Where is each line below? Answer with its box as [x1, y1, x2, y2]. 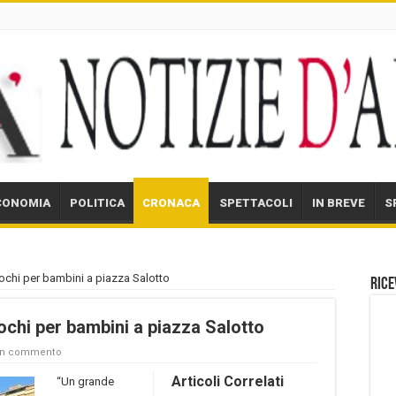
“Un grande [57, 374, 114, 388]
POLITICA [70, 195, 125, 209]
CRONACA [142, 195, 200, 209]
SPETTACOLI [219, 195, 293, 209]
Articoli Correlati [171, 372, 284, 390]
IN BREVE [312, 195, 365, 209]
